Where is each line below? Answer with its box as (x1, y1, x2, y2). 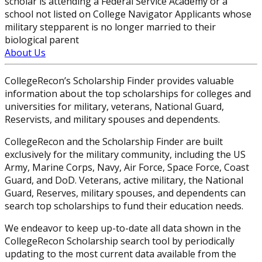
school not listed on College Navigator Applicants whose (5, 8, 251, 21)
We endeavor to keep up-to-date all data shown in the (5, 222, 241, 235)
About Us (5, 46, 46, 60)
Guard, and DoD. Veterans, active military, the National (5, 174, 243, 187)
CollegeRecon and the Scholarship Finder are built (5, 135, 223, 149)
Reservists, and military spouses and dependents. (5, 113, 220, 126)
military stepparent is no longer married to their (5, 20, 216, 34)
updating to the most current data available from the (5, 247, 236, 261)
